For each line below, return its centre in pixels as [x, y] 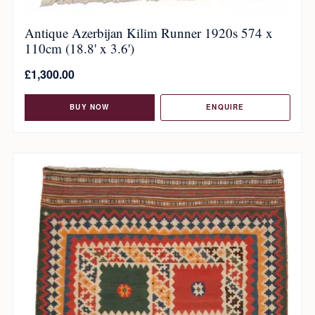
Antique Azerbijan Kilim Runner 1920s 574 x [149, 32]
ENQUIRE [225, 107]
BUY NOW [90, 107]
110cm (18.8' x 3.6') [79, 48]
